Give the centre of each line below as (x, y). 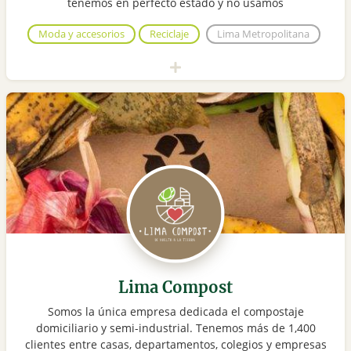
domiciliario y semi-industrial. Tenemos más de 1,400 (175, 328)
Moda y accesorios (81, 34)
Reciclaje (169, 34)
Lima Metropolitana (263, 34)
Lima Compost (175, 288)
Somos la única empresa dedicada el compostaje (175, 312)
